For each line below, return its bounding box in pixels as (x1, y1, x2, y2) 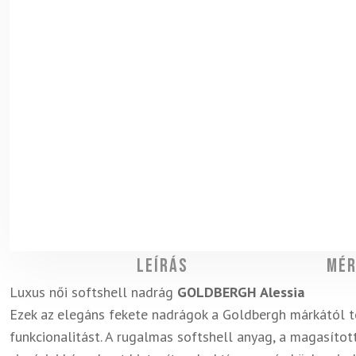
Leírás (136, 254, 188, 277)
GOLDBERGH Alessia (177, 283, 304, 301)
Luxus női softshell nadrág (10, 283, 177, 301)
